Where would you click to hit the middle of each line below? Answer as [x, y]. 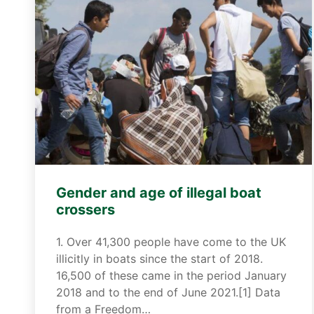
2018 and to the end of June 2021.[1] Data [168, 292]
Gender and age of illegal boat [159, 193]
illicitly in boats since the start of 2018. [159, 259]
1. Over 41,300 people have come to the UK [171, 242]
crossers [86, 210]
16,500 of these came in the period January [171, 275]
